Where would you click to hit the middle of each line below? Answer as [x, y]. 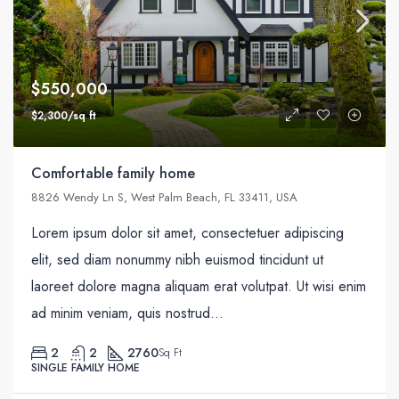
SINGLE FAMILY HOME [85, 367]
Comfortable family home [113, 173]
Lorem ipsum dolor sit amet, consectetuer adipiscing [187, 232]
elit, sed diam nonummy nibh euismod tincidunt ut [177, 259]
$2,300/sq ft [64, 115]
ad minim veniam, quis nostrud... [127, 313]
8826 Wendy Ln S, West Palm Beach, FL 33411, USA [164, 197]
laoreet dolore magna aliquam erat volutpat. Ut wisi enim [199, 286]
